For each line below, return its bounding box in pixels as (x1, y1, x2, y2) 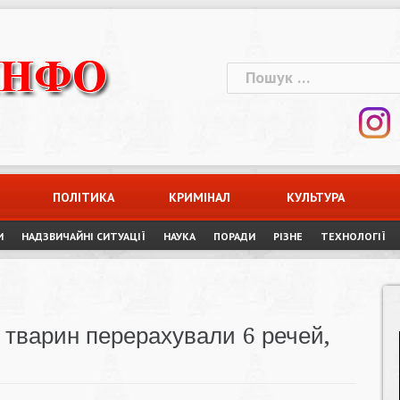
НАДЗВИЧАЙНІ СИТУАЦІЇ (21, 229, 146, 243)
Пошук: (226, 62, 278, 83)
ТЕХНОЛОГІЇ (321, 229, 386, 243)
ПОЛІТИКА (53, 189, 115, 205)
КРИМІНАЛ (169, 189, 231, 205)
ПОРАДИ (213, 229, 255, 243)
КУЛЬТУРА (287, 189, 346, 205)
